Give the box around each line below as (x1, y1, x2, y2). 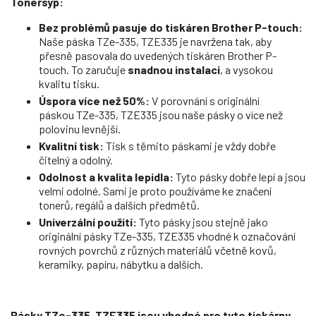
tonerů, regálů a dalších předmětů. (39, 197, 200, 212)
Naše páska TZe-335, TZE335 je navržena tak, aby (39, 34, 272, 48)
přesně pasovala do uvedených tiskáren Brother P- (39, 48, 276, 62)
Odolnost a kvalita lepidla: (39, 169, 174, 183)
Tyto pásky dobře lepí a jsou (174, 169, 305, 183)
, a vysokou (220, 62, 273, 76)
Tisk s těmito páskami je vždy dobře (104, 138, 276, 152)
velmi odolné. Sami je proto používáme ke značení (39, 183, 272, 197)
